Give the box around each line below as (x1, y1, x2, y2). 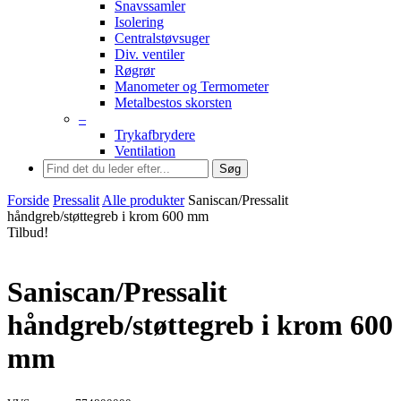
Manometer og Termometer (115, 79, 269, 94)
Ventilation (115, 143, 175, 158)
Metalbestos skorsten (115, 95, 232, 110)
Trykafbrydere (115, 127, 195, 142)
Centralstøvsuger (115, 30, 209, 46)
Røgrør (115, 63, 155, 78)
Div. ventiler (115, 47, 184, 62)
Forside (7, 192, 49, 208)
